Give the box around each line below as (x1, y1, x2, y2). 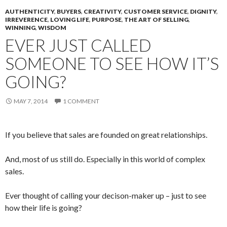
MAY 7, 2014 (14, 97, 48, 105)
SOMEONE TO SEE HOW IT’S (5, 53, 219, 73)
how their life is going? (5, 203, 82, 212)
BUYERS (57, 8, 81, 15)
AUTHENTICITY (5, 8, 54, 15)
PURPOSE (92, 16, 122, 23)
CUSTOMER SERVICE (124, 8, 187, 15)
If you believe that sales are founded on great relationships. (5, 130, 207, 139)
